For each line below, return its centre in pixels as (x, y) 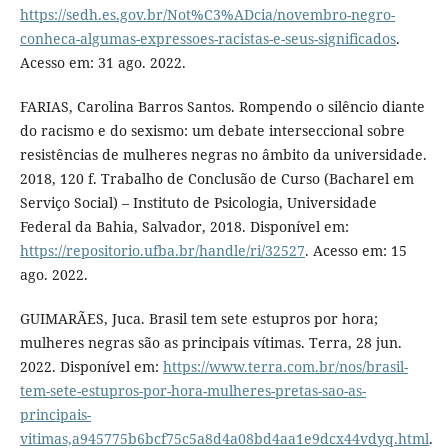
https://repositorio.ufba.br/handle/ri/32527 (162, 250)
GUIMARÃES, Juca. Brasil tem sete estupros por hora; (198, 318)
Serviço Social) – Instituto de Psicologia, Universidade (198, 202)
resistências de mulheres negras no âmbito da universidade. (223, 154)
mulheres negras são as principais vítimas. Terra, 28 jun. (210, 342)
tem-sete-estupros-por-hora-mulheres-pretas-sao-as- (192, 390)
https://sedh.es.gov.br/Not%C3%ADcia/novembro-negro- (207, 14)
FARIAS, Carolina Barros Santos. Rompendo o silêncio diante (222, 106)
